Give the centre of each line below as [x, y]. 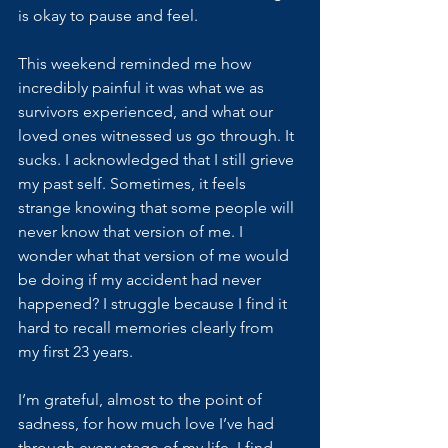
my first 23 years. [77, 351]
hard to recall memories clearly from [148, 327]
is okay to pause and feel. [110, 15]
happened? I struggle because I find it [154, 303]
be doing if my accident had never [141, 279]
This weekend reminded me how [136, 63]
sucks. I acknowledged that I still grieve [158, 159]
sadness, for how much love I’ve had [148, 423]
